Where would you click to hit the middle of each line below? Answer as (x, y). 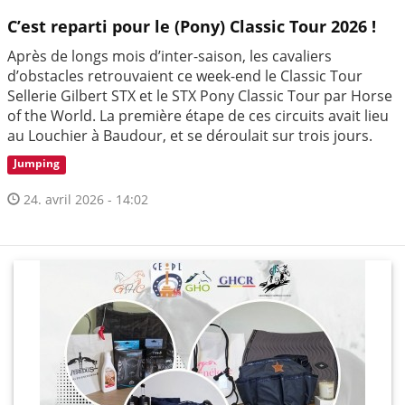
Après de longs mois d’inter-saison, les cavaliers (170, 56)
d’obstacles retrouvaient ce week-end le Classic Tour (185, 75)
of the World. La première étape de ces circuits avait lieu (198, 115)
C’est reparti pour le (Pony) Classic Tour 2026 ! (192, 26)
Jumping (37, 164)
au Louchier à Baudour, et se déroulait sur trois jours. (190, 135)
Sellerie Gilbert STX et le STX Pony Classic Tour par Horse (200, 95)
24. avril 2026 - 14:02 (84, 199)
